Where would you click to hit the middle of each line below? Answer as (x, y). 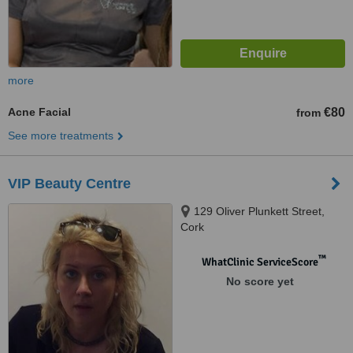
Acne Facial (39, 112)
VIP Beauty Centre (69, 184)
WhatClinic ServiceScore (260, 262)
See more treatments (61, 136)
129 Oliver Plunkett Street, (259, 211)
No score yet (260, 281)
